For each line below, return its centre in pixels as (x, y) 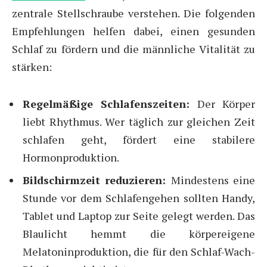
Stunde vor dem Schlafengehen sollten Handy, (139, 198)
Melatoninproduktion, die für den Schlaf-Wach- (139, 252)
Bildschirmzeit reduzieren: (97, 180)
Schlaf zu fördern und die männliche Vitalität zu (133, 49)
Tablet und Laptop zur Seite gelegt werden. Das (139, 216)
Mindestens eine (213, 180)
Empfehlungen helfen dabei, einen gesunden (133, 31)
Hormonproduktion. (71, 158)
